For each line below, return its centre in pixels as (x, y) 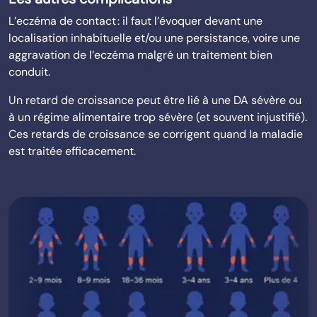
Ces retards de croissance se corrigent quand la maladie (156, 134)
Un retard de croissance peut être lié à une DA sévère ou (155, 100)
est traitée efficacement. (72, 151)
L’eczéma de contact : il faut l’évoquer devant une (136, 21)
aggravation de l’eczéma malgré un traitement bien (140, 55)
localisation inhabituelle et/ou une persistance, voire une (154, 38)
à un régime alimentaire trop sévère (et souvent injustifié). (158, 117)
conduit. (29, 72)
